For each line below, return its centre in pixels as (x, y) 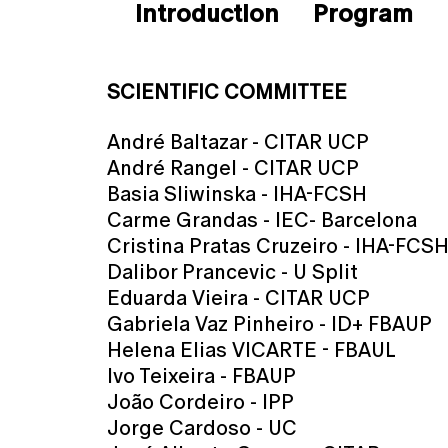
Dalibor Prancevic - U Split (232, 272)
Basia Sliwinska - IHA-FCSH (237, 194)
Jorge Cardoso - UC (202, 428)
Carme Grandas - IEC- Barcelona (262, 220)
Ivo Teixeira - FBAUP (201, 376)
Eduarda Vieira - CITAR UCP (238, 298)
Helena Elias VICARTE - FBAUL (251, 350)
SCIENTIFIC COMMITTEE (227, 92)
